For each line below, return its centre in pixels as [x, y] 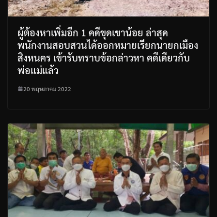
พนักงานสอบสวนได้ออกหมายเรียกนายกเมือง [108, 45]
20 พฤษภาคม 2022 [47, 88]
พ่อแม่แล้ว [38, 70]
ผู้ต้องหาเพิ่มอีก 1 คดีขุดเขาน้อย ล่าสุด [93, 32]
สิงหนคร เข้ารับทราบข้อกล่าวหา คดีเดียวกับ [104, 57]
